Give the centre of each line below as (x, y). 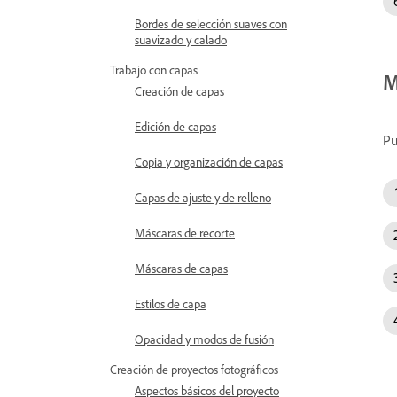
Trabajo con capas (154, 70)
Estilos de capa (171, 304)
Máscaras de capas (181, 268)
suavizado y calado (181, 39)
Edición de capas (175, 126)
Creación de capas (179, 91)
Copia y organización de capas (209, 162)
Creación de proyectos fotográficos (194, 369)
